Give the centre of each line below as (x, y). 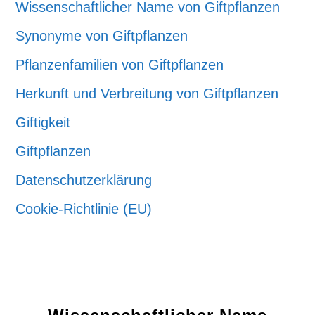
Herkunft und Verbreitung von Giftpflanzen (147, 93)
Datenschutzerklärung (84, 180)
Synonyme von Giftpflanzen (102, 36)
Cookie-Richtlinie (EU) (84, 208)
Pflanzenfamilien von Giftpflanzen (120, 64)
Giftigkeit (43, 122)
